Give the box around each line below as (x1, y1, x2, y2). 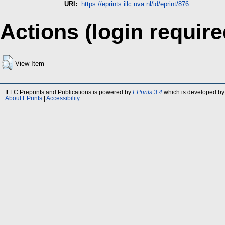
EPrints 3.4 (133, 89, 162, 95)
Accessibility (46, 95, 80, 101)
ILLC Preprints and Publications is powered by (5, 89, 133, 95)
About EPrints (5, 95, 42, 101)
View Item (15, 59, 44, 67)
